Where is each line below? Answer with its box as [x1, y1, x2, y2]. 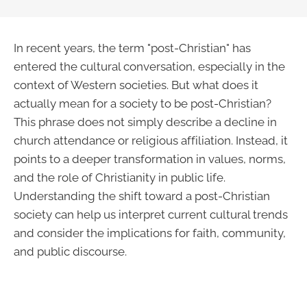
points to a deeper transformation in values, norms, [14, 152, 286, 166]
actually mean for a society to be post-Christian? [14, 97, 271, 110]
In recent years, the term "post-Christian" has [14, 41, 251, 55]
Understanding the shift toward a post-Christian [14, 189, 270, 203]
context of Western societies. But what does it [14, 78, 258, 92]
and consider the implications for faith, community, [14, 226, 286, 240]
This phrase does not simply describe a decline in [14, 115, 277, 129]
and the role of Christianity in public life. [14, 171, 225, 184]
